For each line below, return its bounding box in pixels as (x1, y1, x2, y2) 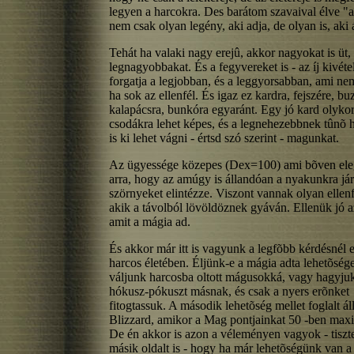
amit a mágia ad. (109, 215, 190, 228)
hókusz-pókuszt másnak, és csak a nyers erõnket (109, 284, 349, 298)
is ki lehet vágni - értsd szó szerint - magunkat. (109, 131, 339, 145)
